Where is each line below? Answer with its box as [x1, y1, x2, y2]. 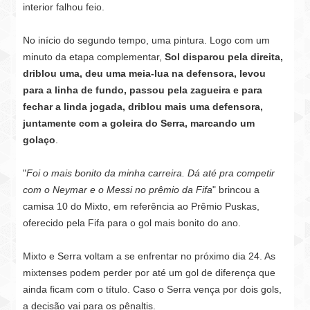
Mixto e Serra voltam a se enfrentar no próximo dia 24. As [23, 250, 276, 262]
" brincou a [212, 184, 260, 195]
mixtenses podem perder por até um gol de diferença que [23, 267, 276, 278]
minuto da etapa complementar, [23, 51, 165, 62]
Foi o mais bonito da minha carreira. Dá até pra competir [26, 167, 275, 179]
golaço [23, 134, 56, 145]
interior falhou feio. [23, 1, 105, 12]
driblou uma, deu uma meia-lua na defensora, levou [23, 68, 266, 79]
